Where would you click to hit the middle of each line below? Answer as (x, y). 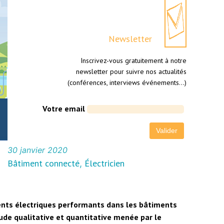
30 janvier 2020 (37, 150)
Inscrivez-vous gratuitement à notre (133, 61)
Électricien (104, 163)
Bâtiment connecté (43, 163)
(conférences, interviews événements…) (127, 83)
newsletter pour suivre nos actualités (131, 72)
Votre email (63, 109)
